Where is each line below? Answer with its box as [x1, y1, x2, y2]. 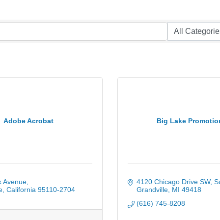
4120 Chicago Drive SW [136, 178, 210, 186]
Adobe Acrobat [3, 116, 54, 125]
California [6, 186, 36, 193]
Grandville [136, 186, 168, 193]
